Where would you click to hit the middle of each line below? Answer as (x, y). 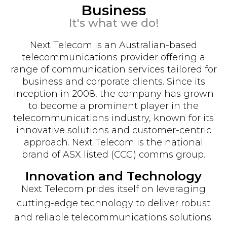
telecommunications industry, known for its (113, 118)
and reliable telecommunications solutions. (113, 217)
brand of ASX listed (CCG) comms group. (113, 154)
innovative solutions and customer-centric (113, 130)
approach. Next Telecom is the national (113, 142)
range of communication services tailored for (113, 69)
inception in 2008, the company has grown (113, 93)
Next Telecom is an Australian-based (113, 45)
